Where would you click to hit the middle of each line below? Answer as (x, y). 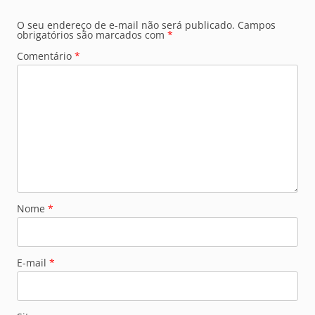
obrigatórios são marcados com (92, 35)
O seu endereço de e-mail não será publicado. (126, 25)
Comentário (46, 56)
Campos (257, 25)
